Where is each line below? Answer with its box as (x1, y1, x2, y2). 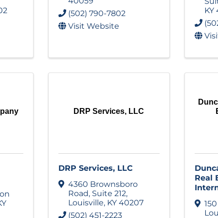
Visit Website (68, 21, 119, 31)
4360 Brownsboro (68, 179, 138, 189)
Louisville (68, 198, 104, 207)
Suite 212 (91, 188, 126, 198)
